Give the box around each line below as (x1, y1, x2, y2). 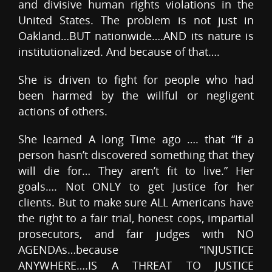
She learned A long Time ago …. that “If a (18, 132, 254, 147)
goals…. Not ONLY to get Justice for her (18, 179, 254, 194)
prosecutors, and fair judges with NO (18, 226, 254, 242)
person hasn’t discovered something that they (18, 148, 254, 163)
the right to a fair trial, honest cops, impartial (18, 211, 254, 226)
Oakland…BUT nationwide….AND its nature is (18, 29, 254, 44)
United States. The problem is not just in (18, 13, 254, 28)
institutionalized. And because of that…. (18, 44, 220, 59)
